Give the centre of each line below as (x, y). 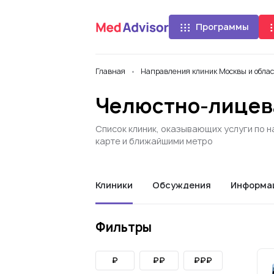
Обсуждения (182, 185)
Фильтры (124, 227)
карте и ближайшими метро (154, 141)
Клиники (114, 185)
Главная (110, 71)
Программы (222, 27)
